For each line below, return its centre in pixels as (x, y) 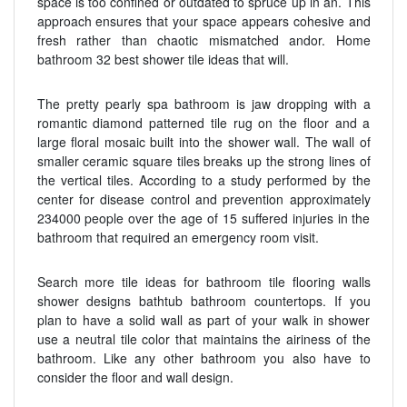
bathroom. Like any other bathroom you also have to (203, 358)
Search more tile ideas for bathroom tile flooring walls (203, 282)
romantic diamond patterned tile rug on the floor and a (203, 123)
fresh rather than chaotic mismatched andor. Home (203, 40)
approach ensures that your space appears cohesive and (203, 21)
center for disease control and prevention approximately (203, 199)
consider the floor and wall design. (135, 377)
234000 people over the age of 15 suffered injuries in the (203, 218)
